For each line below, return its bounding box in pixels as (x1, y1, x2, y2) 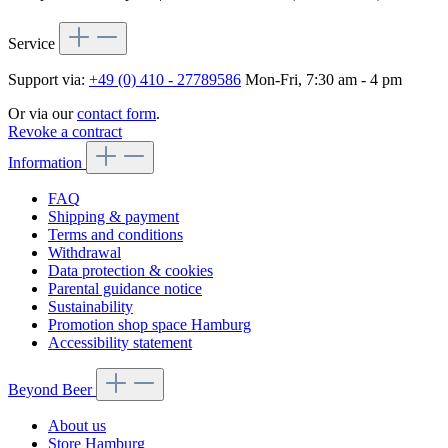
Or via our (8, 105, 77, 123)
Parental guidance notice (48, 280, 202, 298)
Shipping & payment (48, 208, 179, 226)
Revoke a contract (8, 123, 122, 141)
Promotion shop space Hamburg (48, 316, 251, 334)
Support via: (8, 71, 89, 89)
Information (8, 154, 86, 172)
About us (48, 417, 106, 435)
